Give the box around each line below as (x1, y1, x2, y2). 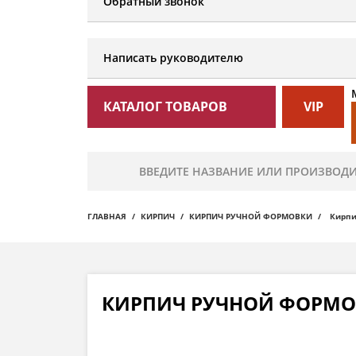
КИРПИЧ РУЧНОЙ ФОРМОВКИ (189, 211, 312, 222)
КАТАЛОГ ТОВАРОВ (103, 98, 227, 116)
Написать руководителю (103, 50, 243, 66)
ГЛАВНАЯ (87, 211, 126, 222)
